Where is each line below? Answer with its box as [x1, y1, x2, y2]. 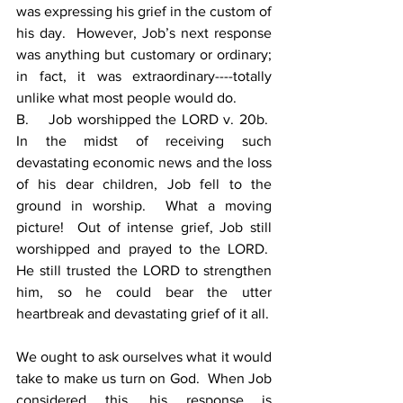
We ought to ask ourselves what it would [16, 349, 272, 364]
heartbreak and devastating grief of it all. [16, 306, 269, 321]
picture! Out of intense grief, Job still [16, 219, 272, 235]
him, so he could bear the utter [16, 284, 272, 300]
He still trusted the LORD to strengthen [16, 263, 272, 278]
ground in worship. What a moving [16, 198, 272, 213]
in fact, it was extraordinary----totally [16, 68, 272, 84]
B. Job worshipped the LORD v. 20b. [16, 112, 272, 127]
